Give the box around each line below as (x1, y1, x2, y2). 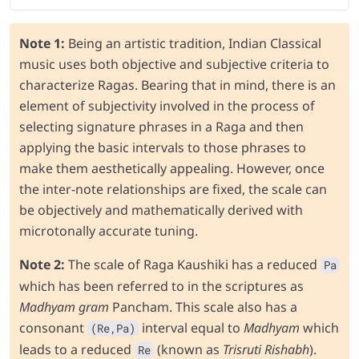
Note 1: (19, 34, 65, 52)
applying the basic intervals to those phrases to (19, 138, 306, 156)
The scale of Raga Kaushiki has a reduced (65, 255, 321, 273)
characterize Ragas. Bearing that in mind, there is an (19, 75, 336, 94)
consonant (19, 318, 87, 337)
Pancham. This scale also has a (109, 297, 297, 316)
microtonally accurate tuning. (19, 221, 198, 240)
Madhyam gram (19, 297, 109, 316)
